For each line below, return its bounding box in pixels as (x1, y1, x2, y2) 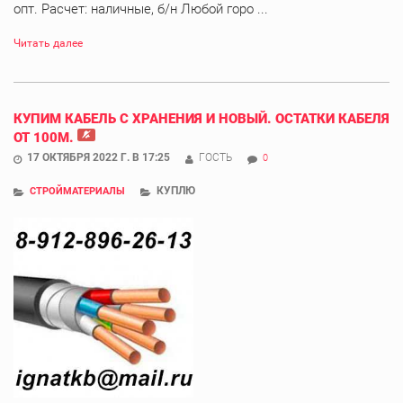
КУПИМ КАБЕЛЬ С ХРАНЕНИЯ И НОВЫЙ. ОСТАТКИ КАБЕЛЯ (13, 111, 390, 128)
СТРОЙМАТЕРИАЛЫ (30, 185, 125, 198)
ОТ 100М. (13, 130, 74, 147)
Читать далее (13, 37, 83, 50)
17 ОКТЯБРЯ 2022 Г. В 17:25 (27, 151, 170, 165)
